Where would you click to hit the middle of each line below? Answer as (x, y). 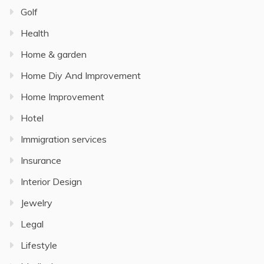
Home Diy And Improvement (81, 76)
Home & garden (54, 55)
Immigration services (64, 139)
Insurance (41, 161)
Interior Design (51, 182)
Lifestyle (39, 245)
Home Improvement (62, 97)
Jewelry (37, 203)
